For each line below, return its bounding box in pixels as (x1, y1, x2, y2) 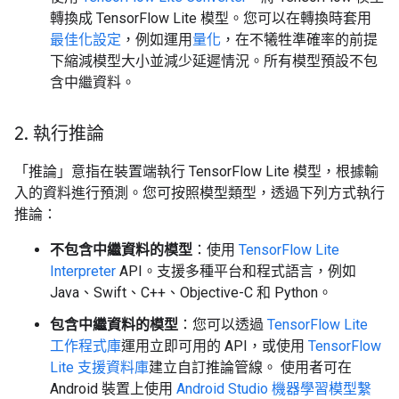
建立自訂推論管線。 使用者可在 (149, 359, 352, 376)
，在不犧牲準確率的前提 (221, 31, 378, 48)
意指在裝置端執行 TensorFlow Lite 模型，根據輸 (71, 163, 379, 180)
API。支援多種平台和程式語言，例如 (116, 263, 356, 280)
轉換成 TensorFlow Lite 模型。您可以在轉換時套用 (50, 10, 371, 27)
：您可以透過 (178, 316, 267, 333)
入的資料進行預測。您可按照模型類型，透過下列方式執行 (14, 184, 385, 201)
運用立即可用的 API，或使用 (121, 338, 308, 354)
